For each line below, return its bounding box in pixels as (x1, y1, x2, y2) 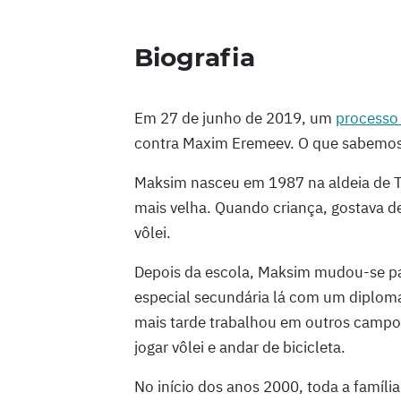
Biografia (134, 41, 255, 73)
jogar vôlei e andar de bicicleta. (134, 337, 346, 357)
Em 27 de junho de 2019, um (134, 107, 336, 128)
